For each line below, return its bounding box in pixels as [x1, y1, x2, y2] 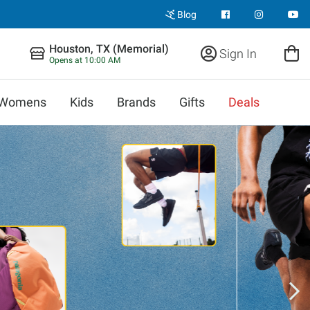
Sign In [217, 46, 257, 61]
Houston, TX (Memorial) [49, 42, 169, 55]
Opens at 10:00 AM [49, 55, 120, 65]
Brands [117, 95, 156, 109]
